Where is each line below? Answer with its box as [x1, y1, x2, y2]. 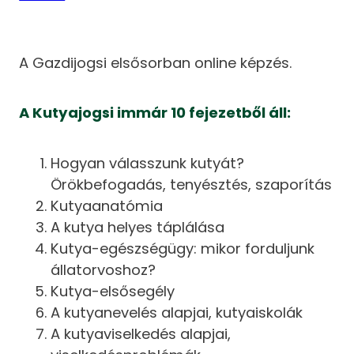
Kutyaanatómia [51, 195, 164, 216]
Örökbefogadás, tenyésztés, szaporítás [51, 174, 333, 194]
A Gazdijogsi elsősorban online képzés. [19, 52, 292, 73]
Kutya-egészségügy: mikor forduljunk [51, 238, 315, 258]
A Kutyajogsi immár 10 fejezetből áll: [19, 103, 292, 123]
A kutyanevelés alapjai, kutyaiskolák [51, 302, 303, 322]
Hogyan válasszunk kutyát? [51, 153, 245, 173]
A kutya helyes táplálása [51, 217, 225, 237]
